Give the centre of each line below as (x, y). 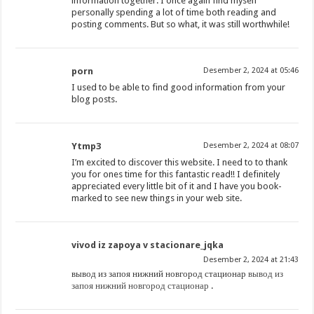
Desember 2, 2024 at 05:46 (251, 71)
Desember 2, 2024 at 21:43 (251, 260)
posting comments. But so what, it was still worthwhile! (181, 25)
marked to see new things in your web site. (157, 198)
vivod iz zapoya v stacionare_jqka (148, 245)
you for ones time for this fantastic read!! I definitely (176, 175)
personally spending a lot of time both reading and (174, 13)
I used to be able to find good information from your (179, 88)
